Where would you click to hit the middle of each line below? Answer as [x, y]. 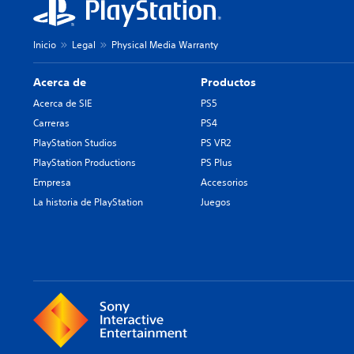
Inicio [45, 45]
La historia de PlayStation [88, 202]
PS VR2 [216, 143]
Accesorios [225, 182]
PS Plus [217, 162]
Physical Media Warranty [165, 45]
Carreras [51, 123]
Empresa [52, 182]
